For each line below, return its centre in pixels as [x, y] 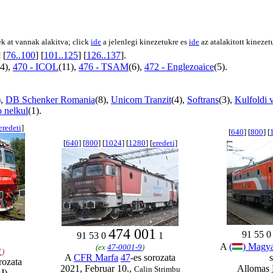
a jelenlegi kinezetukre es [145, 42]
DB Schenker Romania [50, 100]
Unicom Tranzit [141, 100]
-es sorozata [153, 257]
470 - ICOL [36, 67]
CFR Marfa [96, 257]
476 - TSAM [104, 67]
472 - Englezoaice [179, 67]
